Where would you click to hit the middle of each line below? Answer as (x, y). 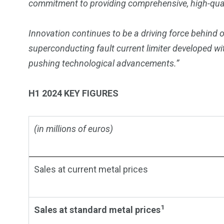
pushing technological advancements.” (104, 63)
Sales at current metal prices (91, 169)
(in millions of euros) (73, 129)
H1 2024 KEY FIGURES (73, 93)
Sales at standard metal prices (97, 210)
